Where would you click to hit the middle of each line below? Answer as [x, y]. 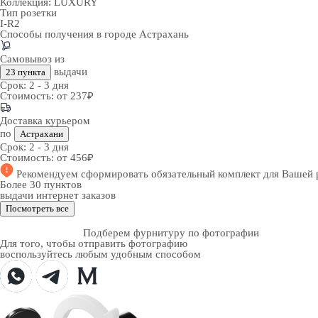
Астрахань [164, 34]
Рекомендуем [49, 174]
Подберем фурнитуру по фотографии [171, 233]
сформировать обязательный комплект [172, 174]
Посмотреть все [37, 208]
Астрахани [42, 134]
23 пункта [26, 72]
